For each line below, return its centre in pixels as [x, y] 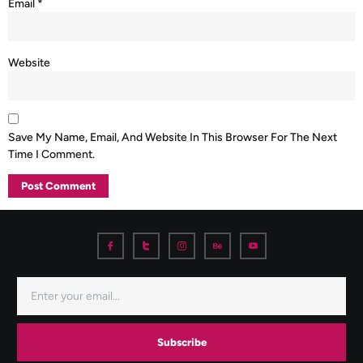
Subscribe [181, 342]
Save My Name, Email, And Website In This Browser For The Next [173, 137]
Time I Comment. [51, 154]
